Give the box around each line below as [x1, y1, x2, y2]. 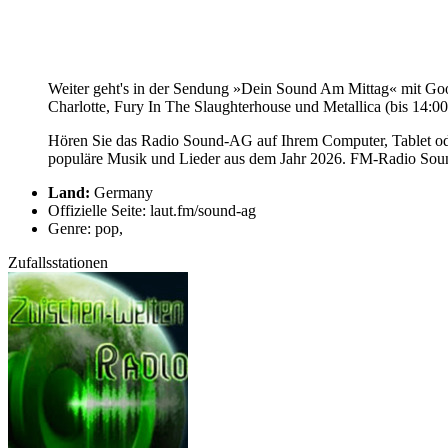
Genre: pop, [48, 220, 123, 238]
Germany [90, 184, 153, 202]
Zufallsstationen [8, 254, 108, 272]
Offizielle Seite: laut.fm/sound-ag [48, 202, 256, 220]
